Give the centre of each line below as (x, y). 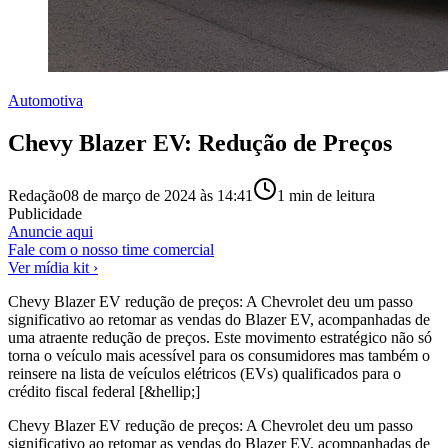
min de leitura (330, 195)
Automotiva (45, 100)
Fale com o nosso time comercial (111, 249)
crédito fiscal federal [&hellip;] (104, 391)
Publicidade (45, 213)
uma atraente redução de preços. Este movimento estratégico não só (220, 337)
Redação (35, 195)
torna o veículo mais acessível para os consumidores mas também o (219, 355)
